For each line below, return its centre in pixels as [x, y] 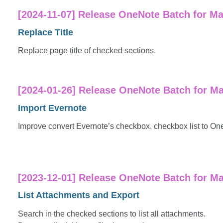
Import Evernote [52, 108]
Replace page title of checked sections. [87, 51]
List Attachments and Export [79, 195]
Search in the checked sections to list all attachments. [112, 214]
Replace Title [46, 32]
